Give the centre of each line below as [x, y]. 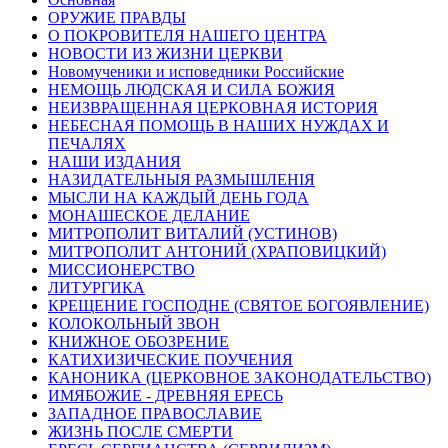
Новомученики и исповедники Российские [196, 72]
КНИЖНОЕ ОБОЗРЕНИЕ [138, 342]
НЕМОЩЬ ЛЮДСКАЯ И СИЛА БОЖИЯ [191, 90]
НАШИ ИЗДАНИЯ [114, 162]
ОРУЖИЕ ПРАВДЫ [117, 18]
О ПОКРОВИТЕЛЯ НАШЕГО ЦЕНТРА [187, 36]
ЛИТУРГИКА [96, 288]
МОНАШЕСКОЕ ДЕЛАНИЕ [149, 216]
